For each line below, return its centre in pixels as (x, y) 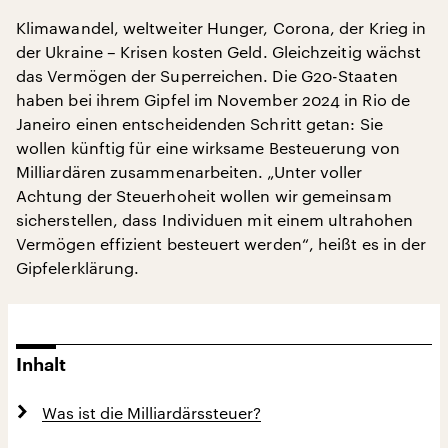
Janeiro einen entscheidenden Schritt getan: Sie (199, 123)
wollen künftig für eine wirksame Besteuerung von (208, 147)
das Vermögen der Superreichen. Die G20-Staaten (207, 75)
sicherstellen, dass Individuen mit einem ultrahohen (215, 219)
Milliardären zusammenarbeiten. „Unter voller (189, 171)
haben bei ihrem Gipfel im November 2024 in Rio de (213, 99)
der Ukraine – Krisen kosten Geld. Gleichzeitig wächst (219, 51)
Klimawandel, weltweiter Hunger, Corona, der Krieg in (221, 27)
